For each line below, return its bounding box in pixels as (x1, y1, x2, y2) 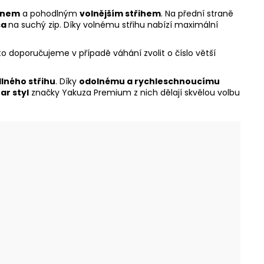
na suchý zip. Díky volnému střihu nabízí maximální (8, 19, 218, 31)
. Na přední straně (161, 8, 233, 20)
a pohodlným (20, 8, 80, 20)
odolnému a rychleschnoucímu (79, 75, 220, 88)
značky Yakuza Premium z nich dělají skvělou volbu (29, 87, 240, 99)
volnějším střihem (80, 8, 161, 20)
